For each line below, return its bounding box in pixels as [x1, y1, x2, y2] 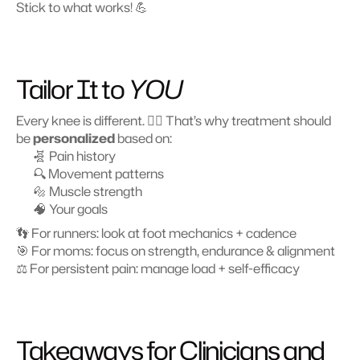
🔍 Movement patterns [34, 165, 164, 182]
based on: [115, 129, 172, 147]
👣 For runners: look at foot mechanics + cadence [16, 224, 297, 242]
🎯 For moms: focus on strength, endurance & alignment [16, 242, 335, 260]
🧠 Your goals [34, 200, 108, 218]
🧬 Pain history [34, 147, 116, 165]
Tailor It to [16, 71, 129, 107]
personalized [33, 129, 115, 147]
